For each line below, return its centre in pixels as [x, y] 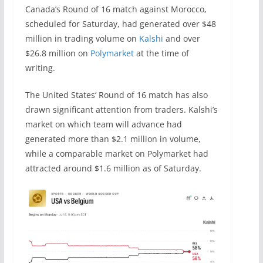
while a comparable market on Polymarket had [117, 153]
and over [181, 38]
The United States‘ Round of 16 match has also [116, 95]
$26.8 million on [58, 53]
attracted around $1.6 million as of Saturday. [113, 168]
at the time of [161, 53]
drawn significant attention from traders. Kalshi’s [121, 109]
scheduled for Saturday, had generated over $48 [120, 23]
